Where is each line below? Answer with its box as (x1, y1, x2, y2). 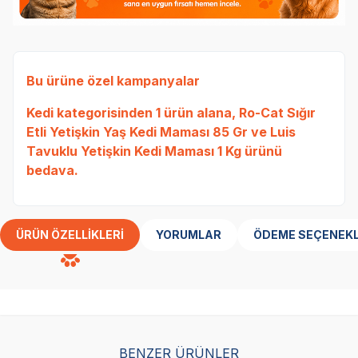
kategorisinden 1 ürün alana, (54, 104, 239, 121)
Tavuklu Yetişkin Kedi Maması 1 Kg (26, 142, 241, 159)
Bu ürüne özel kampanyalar (26, 72, 200, 89)
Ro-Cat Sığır (239, 104, 316, 121)
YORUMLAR (156, 227, 221, 241)
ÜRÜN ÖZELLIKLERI (16, 227, 124, 241)
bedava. (26, 161, 78, 178)
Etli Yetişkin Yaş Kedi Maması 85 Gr (26, 123, 248, 140)
